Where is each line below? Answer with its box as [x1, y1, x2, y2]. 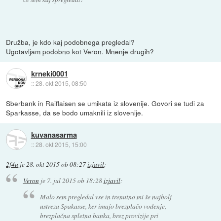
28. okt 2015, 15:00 [35, 140, 87, 148]
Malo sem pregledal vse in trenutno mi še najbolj [40, 191, 172, 201]
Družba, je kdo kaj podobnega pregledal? [6, 37, 135, 47]
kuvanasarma [31, 129, 77, 140]
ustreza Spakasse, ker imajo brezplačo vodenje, [40, 201, 167, 211]
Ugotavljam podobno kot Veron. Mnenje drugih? [6, 46, 154, 56]
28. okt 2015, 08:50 [35, 78, 87, 87]
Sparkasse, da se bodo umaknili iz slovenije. [6, 107, 144, 117]
